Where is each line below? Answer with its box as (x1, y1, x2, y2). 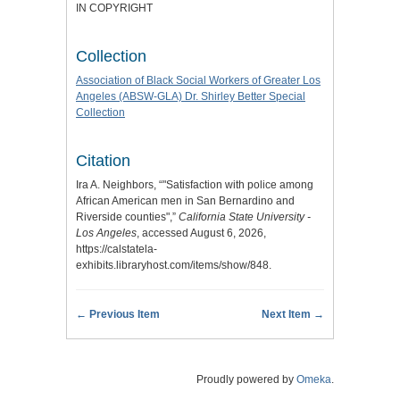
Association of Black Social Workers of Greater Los (76, 74, 321, 87)
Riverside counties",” (76, 211, 179, 224)
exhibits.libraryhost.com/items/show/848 (76, 259, 269, 272)
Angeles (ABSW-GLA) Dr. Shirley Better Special (76, 90, 305, 104)
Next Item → (262, 308, 324, 321)
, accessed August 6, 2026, (137, 227, 266, 240)
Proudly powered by (196, 373, 296, 387)
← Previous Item (76, 308, 160, 321)
